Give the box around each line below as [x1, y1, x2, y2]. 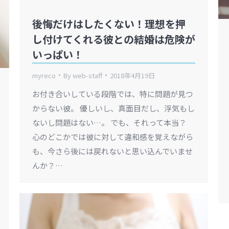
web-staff [73, 70, 102, 80]
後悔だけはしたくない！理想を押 [32, 16, 186, 31]
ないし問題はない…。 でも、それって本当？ [32, 117, 187, 128]
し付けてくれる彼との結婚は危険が [32, 31, 195, 47]
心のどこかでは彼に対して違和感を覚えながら [32, 131, 193, 142]
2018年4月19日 [110, 70, 155, 80]
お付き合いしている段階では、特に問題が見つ [32, 88, 193, 99]
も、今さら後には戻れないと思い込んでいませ [32, 145, 193, 156]
